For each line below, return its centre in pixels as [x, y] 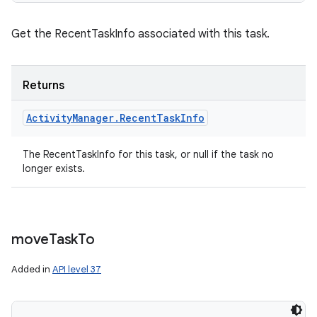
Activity [49, 118]
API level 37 [77, 269]
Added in [32, 269]
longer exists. [54, 168]
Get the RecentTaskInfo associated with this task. [140, 34]
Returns [44, 86]
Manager [93, 118]
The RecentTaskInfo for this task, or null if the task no [148, 154]
